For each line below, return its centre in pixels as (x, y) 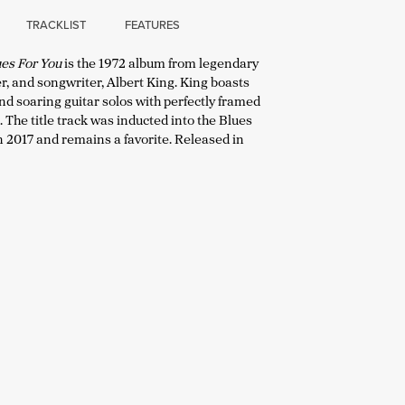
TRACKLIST (56, 24)
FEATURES (152, 24)
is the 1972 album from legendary (161, 62)
